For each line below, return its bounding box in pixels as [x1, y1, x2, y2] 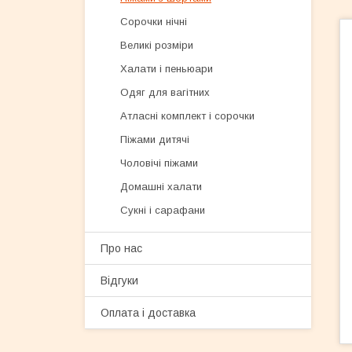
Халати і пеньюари [120, 63, 213, 75]
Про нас [101, 242, 142, 255]
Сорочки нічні [120, 16, 187, 27]
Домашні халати [120, 181, 202, 192]
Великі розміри [120, 39, 193, 51]
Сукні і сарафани [120, 204, 205, 216]
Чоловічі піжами [120, 157, 198, 169]
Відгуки [101, 274, 138, 287]
